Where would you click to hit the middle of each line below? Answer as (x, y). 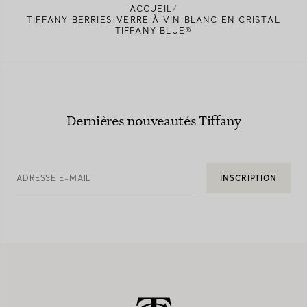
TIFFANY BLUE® (153, 30)
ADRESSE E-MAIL (54, 178)
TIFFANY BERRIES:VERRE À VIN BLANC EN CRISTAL (153, 19)
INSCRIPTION (248, 178)
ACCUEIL (151, 8)
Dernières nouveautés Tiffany (153, 121)
